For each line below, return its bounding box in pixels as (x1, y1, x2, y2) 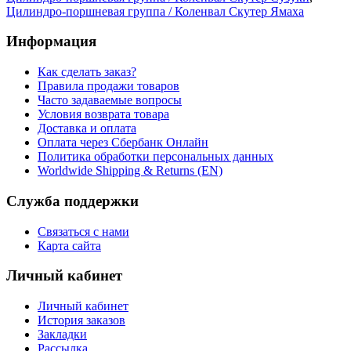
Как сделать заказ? (38, 65, 136, 79)
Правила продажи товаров (38, 79, 179, 93)
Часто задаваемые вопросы (38, 93, 182, 107)
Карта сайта (38, 238, 101, 252)
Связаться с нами (38, 224, 129, 238)
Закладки (38, 327, 87, 341)
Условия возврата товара (38, 107, 169, 121)
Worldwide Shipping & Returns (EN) (38, 164, 223, 178)
